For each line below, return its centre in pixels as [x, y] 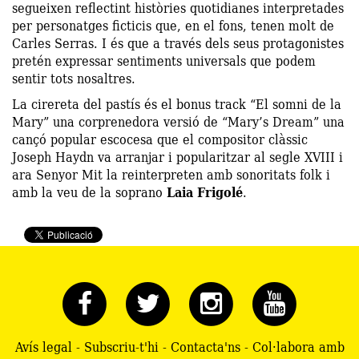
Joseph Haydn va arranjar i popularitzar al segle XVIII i [177, 156]
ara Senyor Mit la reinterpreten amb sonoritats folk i [171, 174]
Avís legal [43, 346]
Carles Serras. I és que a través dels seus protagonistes [178, 42]
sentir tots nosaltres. [74, 78]
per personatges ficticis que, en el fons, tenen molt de [173, 25]
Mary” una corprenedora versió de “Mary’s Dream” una [178, 121]
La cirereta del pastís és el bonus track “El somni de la [177, 103]
